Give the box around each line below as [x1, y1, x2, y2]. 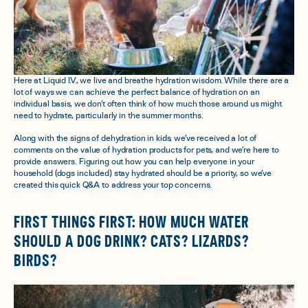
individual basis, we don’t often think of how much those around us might [14, 99, 282, 109]
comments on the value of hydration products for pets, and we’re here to [14, 145, 279, 155]
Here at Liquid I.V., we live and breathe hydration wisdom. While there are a [14, 76, 289, 85]
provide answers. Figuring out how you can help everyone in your [14, 157, 254, 166]
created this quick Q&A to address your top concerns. [14, 180, 212, 190]
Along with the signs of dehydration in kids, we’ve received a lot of [14, 133, 257, 143]
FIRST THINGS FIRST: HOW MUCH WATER [14, 214, 249, 231]
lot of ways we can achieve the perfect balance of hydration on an [14, 87, 260, 97]
